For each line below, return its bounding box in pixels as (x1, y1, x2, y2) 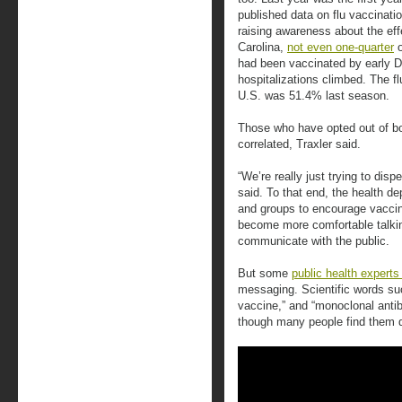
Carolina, (238, 40, 287, 54)
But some (238, 267, 292, 280)
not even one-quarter (287, 40, 394, 54)
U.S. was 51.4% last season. (238, 89, 389, 102)
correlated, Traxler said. (238, 137, 361, 151)
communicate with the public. (238, 234, 389, 248)
